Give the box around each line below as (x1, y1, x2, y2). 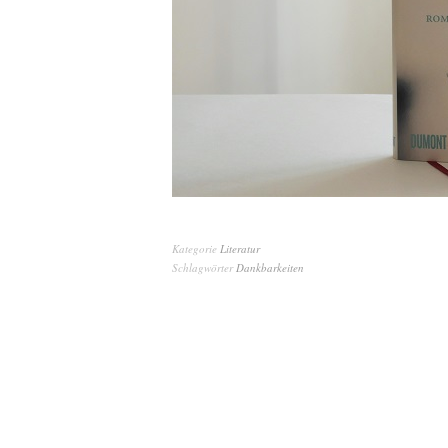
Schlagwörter (172, 260, 236, 275)
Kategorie (172, 241, 220, 256)
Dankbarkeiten (236, 260, 304, 275)
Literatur (220, 241, 260, 256)
